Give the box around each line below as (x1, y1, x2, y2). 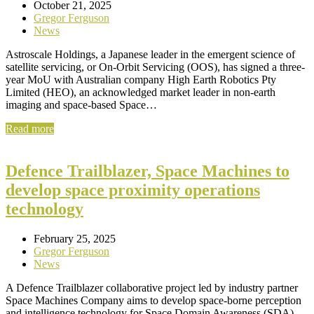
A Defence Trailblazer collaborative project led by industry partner (6, 281, 298, 294)
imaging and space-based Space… (6, 98, 157, 111)
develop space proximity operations (6, 180, 260, 199)
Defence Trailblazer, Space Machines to (6, 161, 289, 180)
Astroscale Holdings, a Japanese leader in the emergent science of (6, 48, 295, 60)
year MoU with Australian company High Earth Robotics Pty (6, 73, 276, 86)
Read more (6, 122, 54, 135)
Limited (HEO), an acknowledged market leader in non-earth (6, 86, 275, 98)
